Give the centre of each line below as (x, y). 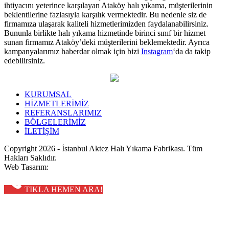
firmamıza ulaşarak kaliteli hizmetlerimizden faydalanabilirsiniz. (106, 24)
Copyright (21, 148)
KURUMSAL (48, 94)
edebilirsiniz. (25, 60)
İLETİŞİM (42, 131)
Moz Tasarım (74, 167)
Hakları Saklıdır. (30, 157)
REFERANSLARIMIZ (63, 112)
